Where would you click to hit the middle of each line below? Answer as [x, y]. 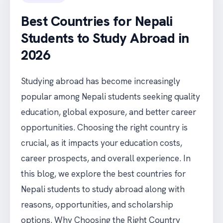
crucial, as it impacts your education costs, [102, 143]
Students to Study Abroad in [105, 38]
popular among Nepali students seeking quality [111, 97]
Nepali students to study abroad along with [103, 189]
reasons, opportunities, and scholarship [97, 205]
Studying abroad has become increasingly [101, 81]
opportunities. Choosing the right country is [104, 127]
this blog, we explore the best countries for [103, 174]
